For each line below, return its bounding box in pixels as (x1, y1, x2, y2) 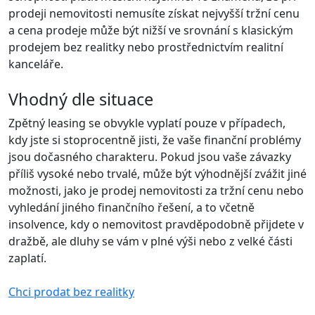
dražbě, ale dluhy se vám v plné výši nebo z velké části (8, 233, 292, 249)
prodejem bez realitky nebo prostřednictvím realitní (8, 39, 283, 55)
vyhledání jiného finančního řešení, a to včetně (8, 199, 255, 215)
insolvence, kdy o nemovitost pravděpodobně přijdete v (8, 216, 304, 232)
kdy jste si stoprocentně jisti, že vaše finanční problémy (8, 131, 301, 148)
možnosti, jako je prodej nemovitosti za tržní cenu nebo (8, 182, 304, 198)
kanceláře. (8, 56, 63, 72)
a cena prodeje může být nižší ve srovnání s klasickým (8, 22, 293, 38)
